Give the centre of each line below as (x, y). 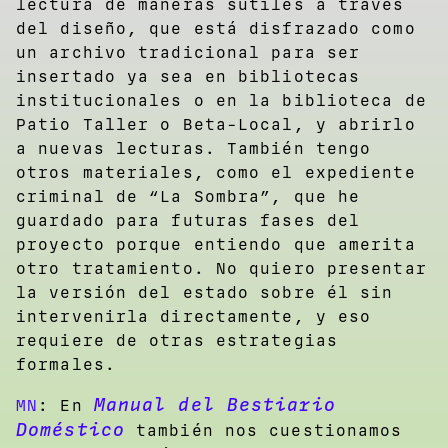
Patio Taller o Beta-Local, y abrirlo (216, 124)
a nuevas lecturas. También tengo (194, 148)
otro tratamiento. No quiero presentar (221, 268)
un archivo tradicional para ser (188, 52)
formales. (66, 364)
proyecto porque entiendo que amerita (216, 244)
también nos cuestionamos (263, 430)
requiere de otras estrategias (177, 340)
